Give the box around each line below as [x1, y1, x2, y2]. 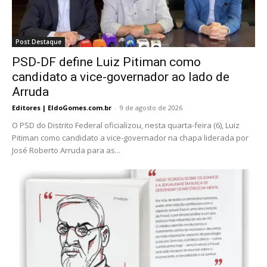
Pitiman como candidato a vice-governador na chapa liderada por [12, 132, 249, 144]
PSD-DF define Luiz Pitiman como [12, 55, 201, 70]
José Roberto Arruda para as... [12, 145, 120, 156]
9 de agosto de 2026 [120, 103, 182, 113]
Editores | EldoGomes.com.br [12, 103, 111, 113]
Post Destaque [15, 38, 61, 46]
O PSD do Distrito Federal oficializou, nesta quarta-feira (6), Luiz [12, 120, 240, 131]
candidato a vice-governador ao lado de [12, 70, 229, 85]
